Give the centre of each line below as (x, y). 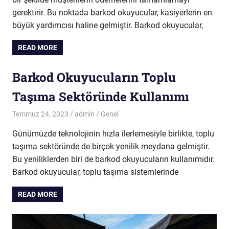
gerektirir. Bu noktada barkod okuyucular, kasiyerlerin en (112, 12)
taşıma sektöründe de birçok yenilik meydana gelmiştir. (111, 146)
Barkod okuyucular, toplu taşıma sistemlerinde (95, 172)
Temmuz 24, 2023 (40, 114)
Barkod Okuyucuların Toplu (94, 77)
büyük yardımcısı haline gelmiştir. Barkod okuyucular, (108, 25)
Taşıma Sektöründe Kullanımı (101, 97)
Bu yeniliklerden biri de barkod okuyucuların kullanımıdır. (113, 159)
